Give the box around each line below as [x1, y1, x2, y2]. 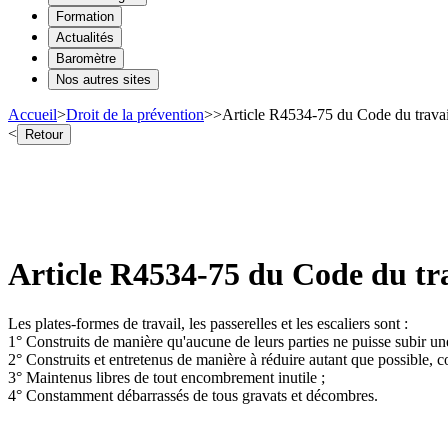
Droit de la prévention [66, 105, 204, 123]
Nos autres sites [56, 71, 151, 87]
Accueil [8, 105, 57, 123]
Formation [56, 8, 114, 24]
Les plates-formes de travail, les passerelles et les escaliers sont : [8, 314, 408, 332]
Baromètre [56, 50, 116, 66]
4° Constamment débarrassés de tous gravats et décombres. [8, 386, 378, 404]
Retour [25, 126, 63, 142]
